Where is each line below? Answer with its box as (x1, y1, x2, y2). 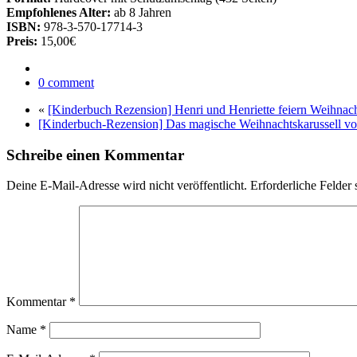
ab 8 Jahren (111, 5, 171, 19)
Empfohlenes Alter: (6, 5, 111, 19)
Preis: (6, 33, 37, 48)
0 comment (38, 75, 94, 89)
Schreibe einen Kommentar (6, 146, 184, 163)
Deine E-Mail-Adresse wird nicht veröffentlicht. (6, 178, 247, 193)
